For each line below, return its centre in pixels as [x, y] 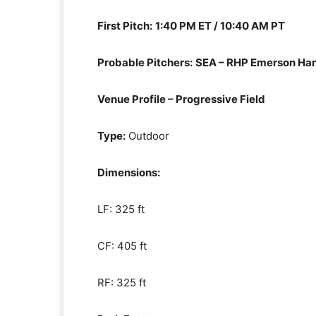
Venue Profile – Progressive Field [181, 99]
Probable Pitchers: [145, 62]
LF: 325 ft [121, 209]
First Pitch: [125, 26]
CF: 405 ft [122, 246]
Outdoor [147, 136]
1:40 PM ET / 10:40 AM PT [220, 26]
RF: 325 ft [122, 282]
